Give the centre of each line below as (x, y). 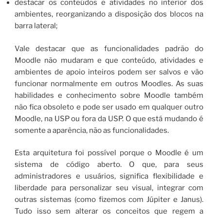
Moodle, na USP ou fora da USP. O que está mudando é (109, 118)
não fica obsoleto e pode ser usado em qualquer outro (109, 107)
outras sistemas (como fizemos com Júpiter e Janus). (109, 200)
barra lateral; (36, 26)
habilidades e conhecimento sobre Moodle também (109, 95)
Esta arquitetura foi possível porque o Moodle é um (109, 153)
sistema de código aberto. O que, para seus (109, 165)
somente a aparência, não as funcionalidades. (92, 130)
